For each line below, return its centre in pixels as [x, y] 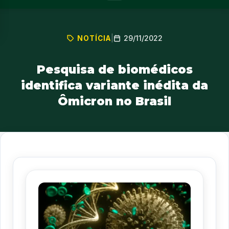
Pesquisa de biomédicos [114, 70]
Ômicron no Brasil [114, 101]
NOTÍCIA [94, 38]
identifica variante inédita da [114, 86]
